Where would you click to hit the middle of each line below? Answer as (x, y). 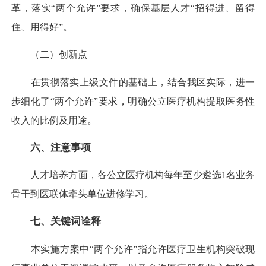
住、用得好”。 (42, 27)
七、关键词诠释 (66, 221)
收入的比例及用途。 (54, 120)
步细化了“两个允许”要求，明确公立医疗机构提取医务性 (133, 101)
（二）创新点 (49, 55)
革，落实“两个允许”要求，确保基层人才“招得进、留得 (133, 8)
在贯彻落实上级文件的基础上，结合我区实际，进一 (133, 82)
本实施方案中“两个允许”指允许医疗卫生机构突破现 (133, 249)
